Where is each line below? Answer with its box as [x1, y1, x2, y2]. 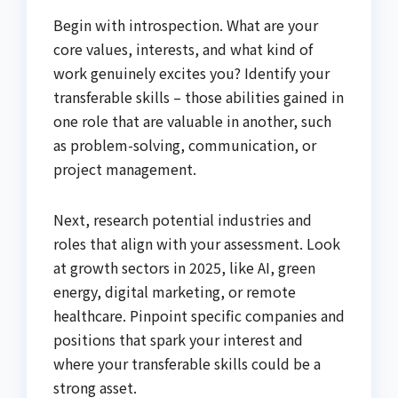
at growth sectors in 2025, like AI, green [53, 256, 315, 278]
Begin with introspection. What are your [53, 13, 318, 36]
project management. [53, 157, 196, 179]
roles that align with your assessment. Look [53, 232, 340, 254]
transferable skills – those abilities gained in [53, 85, 344, 107]
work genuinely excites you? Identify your [53, 61, 330, 84]
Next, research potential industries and [53, 208, 312, 230]
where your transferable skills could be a [53, 352, 321, 374]
